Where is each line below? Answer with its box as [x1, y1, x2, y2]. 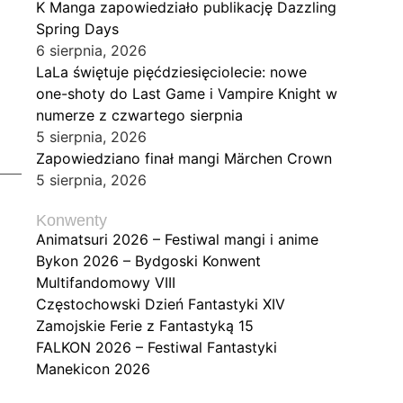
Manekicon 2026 [36, 360, 150, 378]
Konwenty [36, 211, 107, 229]
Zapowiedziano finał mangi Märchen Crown [36, 149, 332, 167]
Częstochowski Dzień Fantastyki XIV [36, 295, 285, 313]
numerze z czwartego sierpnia [36, 106, 243, 124]
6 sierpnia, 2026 [36, 41, 147, 59]
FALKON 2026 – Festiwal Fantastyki [36, 338, 277, 356]
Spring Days [36, 20, 119, 38]
